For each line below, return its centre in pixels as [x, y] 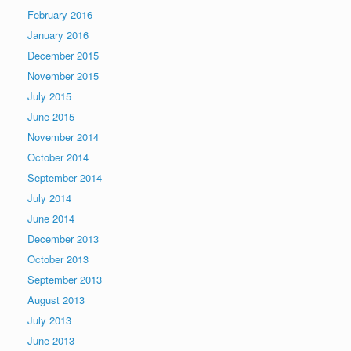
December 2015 [63, 56]
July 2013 [49, 320]
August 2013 [56, 300]
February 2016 [60, 15]
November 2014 [63, 137]
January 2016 [58, 35]
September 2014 [65, 178]
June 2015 [51, 117]
